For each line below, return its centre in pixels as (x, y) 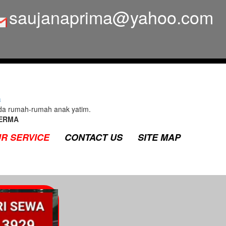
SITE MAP (159, 137)
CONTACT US (94, 137)
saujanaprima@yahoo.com (111, 17)
